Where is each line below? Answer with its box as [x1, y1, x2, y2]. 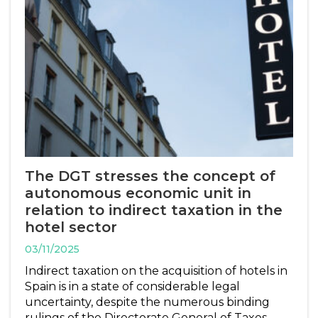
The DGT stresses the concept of [25, 167, 275, 185]
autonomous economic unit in [25, 184, 251, 202]
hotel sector [25, 218, 117, 236]
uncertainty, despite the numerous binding [25, 295, 270, 309]
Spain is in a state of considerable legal [25, 279, 240, 293]
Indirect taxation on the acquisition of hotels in [25, 263, 287, 278]
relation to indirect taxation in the [25, 201, 283, 219]
